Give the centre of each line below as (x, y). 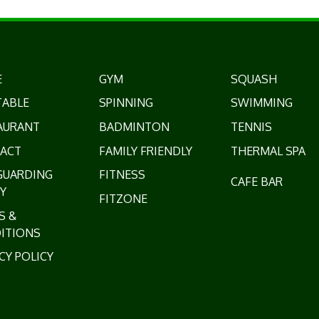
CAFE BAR (257, 181)
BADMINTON (135, 126)
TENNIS (252, 126)
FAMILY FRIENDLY (146, 151)
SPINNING (126, 103)
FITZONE (124, 198)
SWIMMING (262, 103)
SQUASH (254, 79)
